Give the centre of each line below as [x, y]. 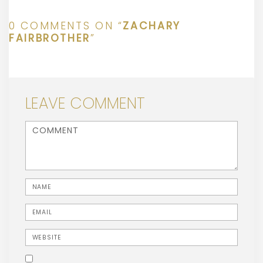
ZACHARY [152, 26]
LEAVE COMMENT [85, 103]
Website [38, 233]
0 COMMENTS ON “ [66, 26]
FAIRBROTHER [50, 38]
